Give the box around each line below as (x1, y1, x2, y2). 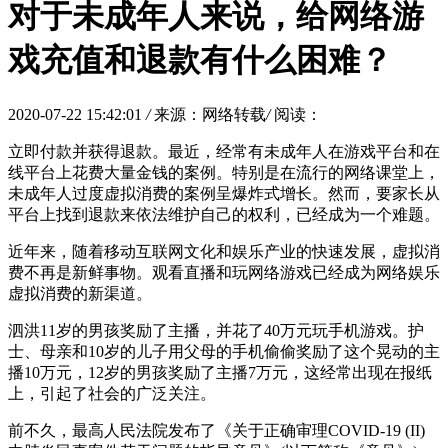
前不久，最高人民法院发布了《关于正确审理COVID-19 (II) (8, 421, 425, 439)
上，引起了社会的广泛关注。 (8, 384, 216, 402)
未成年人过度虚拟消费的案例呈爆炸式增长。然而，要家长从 (8, 184, 440, 202)
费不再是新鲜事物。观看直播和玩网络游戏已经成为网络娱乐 (8, 263, 440, 281)
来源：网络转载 (154, 105, 266, 123)
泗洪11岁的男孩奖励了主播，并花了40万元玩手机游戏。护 (8, 321, 424, 339)
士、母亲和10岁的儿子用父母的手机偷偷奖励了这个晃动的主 (8, 342, 440, 360)
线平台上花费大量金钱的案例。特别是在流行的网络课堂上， (8, 163, 440, 181)
